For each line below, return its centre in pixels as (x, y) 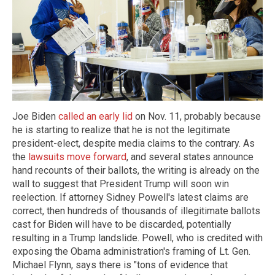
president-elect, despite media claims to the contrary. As (134, 143)
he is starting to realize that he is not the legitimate (121, 130)
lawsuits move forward (77, 157)
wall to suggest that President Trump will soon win (121, 184)
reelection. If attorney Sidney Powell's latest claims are (130, 197)
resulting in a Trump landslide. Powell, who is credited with (137, 238)
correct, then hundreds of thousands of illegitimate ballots (136, 211)
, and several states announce (190, 157)
